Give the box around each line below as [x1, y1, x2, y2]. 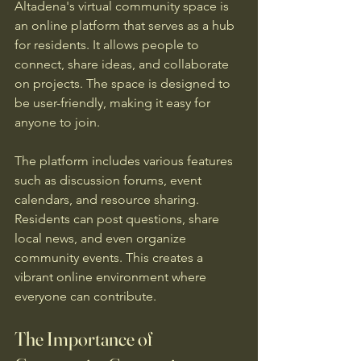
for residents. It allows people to [15, 37, 202, 52]
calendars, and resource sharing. [15, 192, 202, 207]
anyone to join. [15, 114, 100, 130]
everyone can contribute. [15, 288, 156, 304]
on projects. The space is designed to [15, 76, 234, 91]
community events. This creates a [15, 250, 206, 265]
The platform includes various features [15, 153, 236, 168]
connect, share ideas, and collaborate [15, 56, 232, 72]
